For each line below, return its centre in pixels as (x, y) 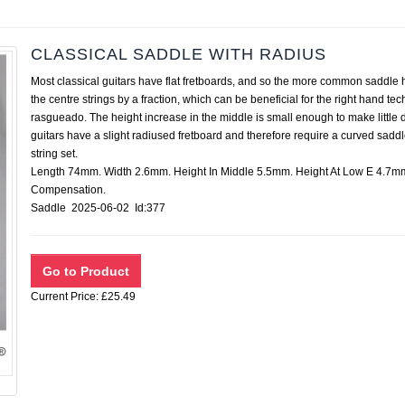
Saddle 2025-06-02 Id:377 (104, 208)
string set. (54, 154)
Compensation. (68, 190)
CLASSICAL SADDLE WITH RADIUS (179, 54)
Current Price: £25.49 (83, 297)
